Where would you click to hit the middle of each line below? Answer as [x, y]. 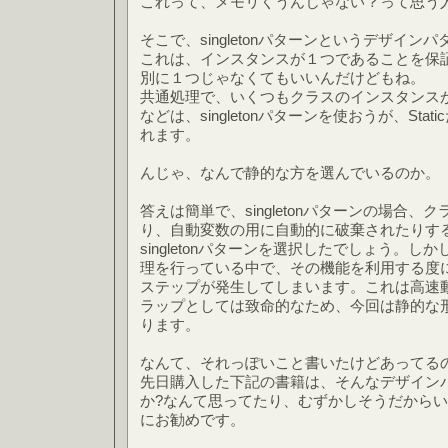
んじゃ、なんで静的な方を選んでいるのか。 [290, 172]
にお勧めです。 [192, 419]
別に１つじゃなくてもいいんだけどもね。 [282, 77]
